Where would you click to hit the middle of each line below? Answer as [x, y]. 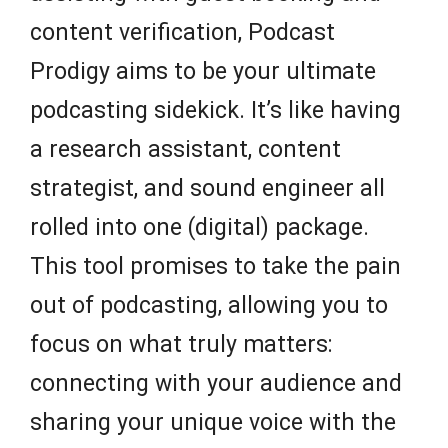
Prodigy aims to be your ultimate [203, 72]
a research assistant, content [185, 150]
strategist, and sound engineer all [207, 189]
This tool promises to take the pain [215, 267]
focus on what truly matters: [181, 345]
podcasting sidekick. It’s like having [215, 111]
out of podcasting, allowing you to [209, 306]
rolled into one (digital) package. [199, 228]
